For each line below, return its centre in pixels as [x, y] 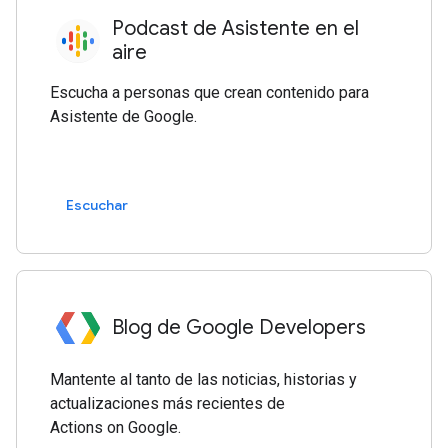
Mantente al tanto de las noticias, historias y [204, 379]
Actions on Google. [116, 427]
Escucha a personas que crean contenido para [210, 92]
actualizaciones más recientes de [168, 403]
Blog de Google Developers [239, 327]
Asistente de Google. [124, 116]
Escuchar [97, 205]
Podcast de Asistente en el [236, 28]
